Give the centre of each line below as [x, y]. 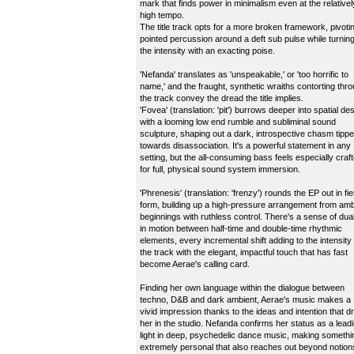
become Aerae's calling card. [195, 264]
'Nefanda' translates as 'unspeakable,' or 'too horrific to [244, 74]
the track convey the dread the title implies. [222, 98]
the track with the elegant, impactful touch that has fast [244, 252]
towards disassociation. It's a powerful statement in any [245, 145]
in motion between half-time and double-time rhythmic [241, 228]
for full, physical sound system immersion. [220, 169]
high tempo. [162, 15]
